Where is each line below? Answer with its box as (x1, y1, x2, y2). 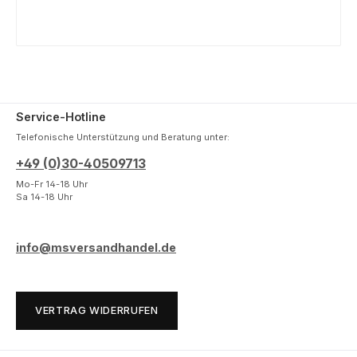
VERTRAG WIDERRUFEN (35, 304, 159, 317)
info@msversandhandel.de (16, 240, 176, 254)
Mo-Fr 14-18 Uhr (16, 178, 88, 190)
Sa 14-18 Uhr (16, 191, 73, 203)
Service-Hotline (16, 110, 106, 124)
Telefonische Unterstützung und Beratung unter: (16, 131, 229, 143)
